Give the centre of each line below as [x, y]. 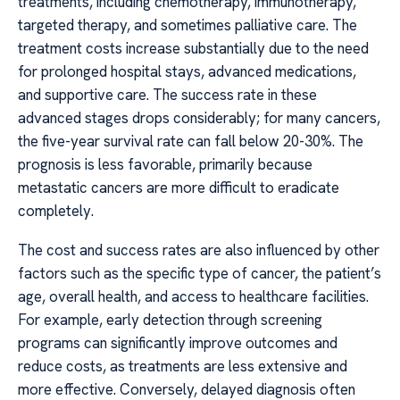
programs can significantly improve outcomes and [178, 343]
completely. [56, 210]
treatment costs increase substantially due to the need [193, 48]
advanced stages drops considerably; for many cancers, [199, 117]
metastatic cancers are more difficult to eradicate [179, 187]
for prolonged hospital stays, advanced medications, [187, 71]
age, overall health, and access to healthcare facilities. [193, 297]
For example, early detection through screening [170, 320]
